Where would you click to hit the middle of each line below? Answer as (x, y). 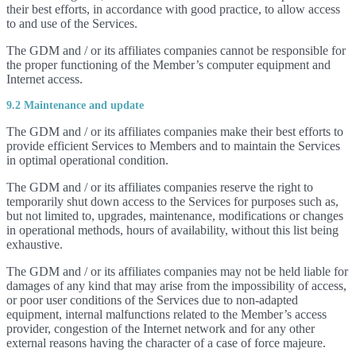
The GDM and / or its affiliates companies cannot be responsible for (176, 50)
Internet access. (44, 79)
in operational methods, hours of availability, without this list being (172, 230)
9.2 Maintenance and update (75, 105)
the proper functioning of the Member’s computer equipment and (168, 65)
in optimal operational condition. (87, 160)
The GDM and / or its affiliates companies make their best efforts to (175, 132)
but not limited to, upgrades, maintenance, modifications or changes (175, 216)
